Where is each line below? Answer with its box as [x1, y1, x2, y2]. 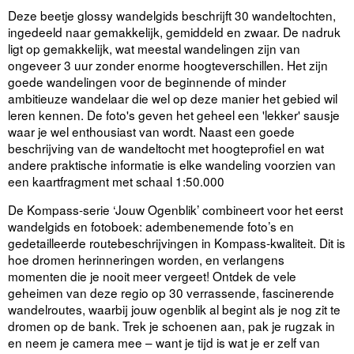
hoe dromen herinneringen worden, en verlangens [8, 250, 284, 268]
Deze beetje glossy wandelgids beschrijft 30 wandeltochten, [8, 6, 336, 24]
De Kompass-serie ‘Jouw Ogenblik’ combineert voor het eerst [8, 201, 343, 218]
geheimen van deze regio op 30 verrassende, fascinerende [8, 284, 334, 301]
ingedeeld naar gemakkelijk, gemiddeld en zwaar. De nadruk [8, 22, 341, 40]
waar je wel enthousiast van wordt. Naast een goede [8, 122, 295, 140]
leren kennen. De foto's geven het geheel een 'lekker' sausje [8, 105, 340, 123]
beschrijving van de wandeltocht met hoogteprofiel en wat [8, 138, 324, 156]
